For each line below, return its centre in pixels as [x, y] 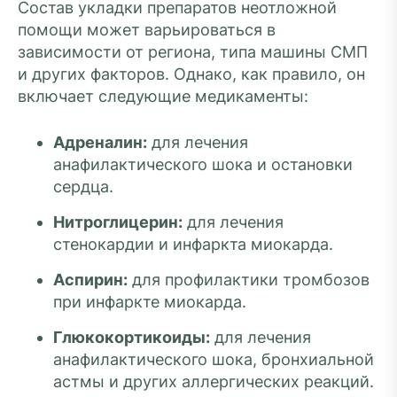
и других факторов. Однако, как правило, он [191, 74]
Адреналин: [100, 142]
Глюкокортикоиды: [132, 337]
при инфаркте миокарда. [150, 302]
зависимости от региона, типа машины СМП [193, 52]
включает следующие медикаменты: [163, 96]
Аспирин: [90, 280]
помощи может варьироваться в [147, 30]
